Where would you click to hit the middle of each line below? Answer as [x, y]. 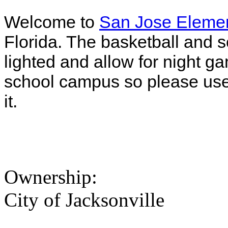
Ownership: [53, 177]
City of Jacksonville [84, 200]
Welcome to [52, 22]
